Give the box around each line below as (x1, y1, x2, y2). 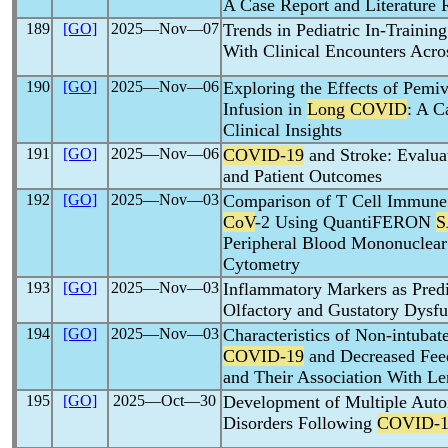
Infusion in (223, 99, 307, 119)
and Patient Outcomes (223, 166, 382, 186)
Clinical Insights (223, 120, 342, 140)
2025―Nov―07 (110, 20, 219, 37)
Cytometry (223, 254, 300, 274)
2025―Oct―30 (113, 392, 216, 409)
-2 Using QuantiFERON (255, 212, 436, 232)
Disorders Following (223, 413, 377, 433)
